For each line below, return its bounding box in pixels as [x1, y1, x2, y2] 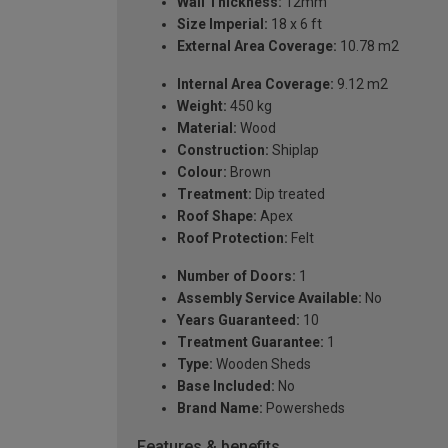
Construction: [177, 141, 269, 158]
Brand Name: [177, 399, 263, 416]
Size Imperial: [177, 15, 268, 32]
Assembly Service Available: [177, 289, 362, 306]
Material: [177, 119, 237, 136]
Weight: [177, 97, 227, 114]
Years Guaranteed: [177, 311, 300, 328]
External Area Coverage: [177, 37, 337, 54]
